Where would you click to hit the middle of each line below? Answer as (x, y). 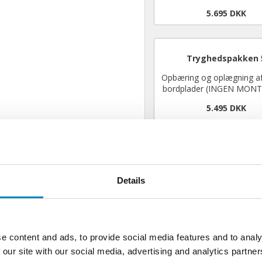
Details (131, 180)
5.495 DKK (226, 108)
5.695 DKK (226, 13)
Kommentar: (180, 151)
